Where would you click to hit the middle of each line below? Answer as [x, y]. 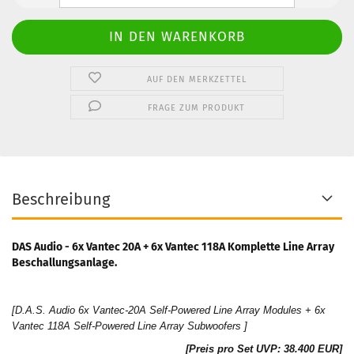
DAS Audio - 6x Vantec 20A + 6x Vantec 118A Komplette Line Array [173, 247]
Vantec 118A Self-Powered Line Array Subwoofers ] [130, 326]
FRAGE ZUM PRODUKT [197, 108]
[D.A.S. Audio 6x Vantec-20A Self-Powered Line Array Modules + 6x [169, 310]
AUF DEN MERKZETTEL [196, 79]
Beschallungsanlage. [64, 263]
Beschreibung [61, 199]
